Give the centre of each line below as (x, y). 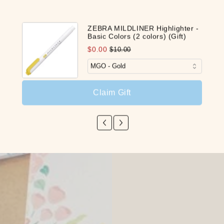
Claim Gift (112, 92)
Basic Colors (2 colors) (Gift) (137, 36)
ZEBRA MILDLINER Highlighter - (143, 28)
